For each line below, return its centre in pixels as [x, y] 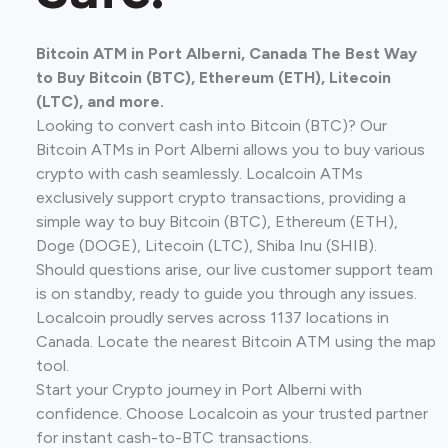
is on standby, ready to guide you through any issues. [226, 293]
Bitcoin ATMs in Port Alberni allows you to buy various [230, 149]
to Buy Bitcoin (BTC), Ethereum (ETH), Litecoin [213, 77]
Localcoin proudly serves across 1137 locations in [212, 317]
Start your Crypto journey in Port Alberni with [199, 389]
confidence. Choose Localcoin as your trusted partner [232, 413]
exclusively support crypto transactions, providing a [221, 197]
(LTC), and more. [100, 101]
